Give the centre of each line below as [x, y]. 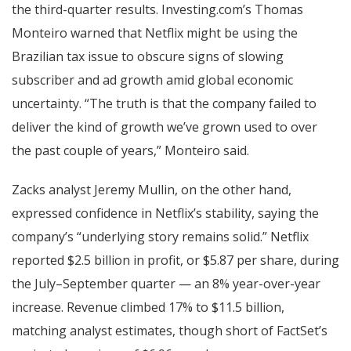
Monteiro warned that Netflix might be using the [155, 33]
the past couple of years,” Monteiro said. [130, 150]
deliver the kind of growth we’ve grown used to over [165, 127]
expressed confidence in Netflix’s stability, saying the [165, 213]
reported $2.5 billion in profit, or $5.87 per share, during [175, 260]
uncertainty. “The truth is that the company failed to [164, 103]
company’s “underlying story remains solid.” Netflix [160, 236]
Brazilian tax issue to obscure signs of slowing [148, 56]
